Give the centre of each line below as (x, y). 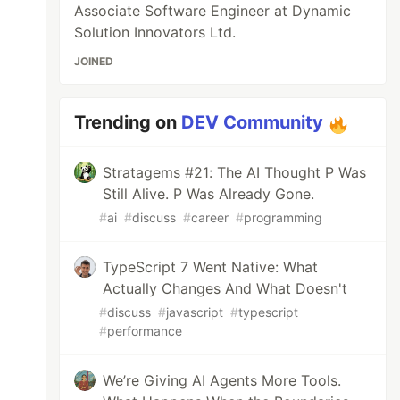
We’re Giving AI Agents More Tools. (222, 380)
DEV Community (253, 122)
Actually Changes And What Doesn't (225, 288)
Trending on (128, 122)
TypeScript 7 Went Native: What (211, 267)
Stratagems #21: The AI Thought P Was (235, 172)
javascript (195, 312)
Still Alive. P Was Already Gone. (209, 194)
